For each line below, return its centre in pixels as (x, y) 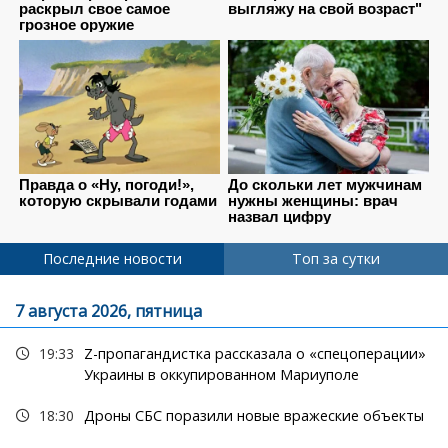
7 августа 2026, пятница (108, 311)
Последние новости (112, 259)
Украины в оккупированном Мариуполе (221, 375)
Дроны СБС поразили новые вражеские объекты (253, 416)
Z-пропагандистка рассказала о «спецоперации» (254, 354)
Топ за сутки (336, 259)
